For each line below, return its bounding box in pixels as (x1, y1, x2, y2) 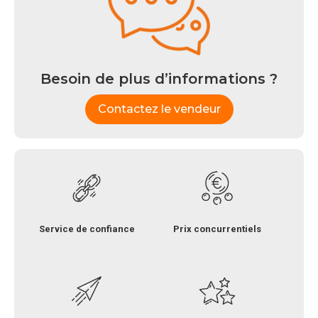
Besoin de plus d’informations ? (40, 70, 278, 87)
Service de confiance (38, 223, 135, 234)
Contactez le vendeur (97, 102, 221, 116)
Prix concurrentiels (173, 223, 261, 234)
